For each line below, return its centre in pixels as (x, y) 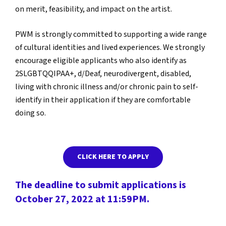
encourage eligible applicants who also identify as (101, 61)
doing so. (31, 114)
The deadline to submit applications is (101, 185)
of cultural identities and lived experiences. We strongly (110, 48)
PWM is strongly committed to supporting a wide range (111, 35)
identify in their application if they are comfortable (103, 100)
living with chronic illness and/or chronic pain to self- (107, 87)
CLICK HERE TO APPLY (113, 157)
